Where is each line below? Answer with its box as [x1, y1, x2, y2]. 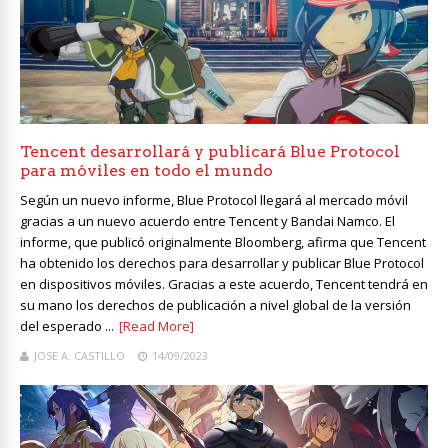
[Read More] [119, 317, 194, 336]
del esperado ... [20, 317, 114, 336]
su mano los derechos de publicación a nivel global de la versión [20, 296, 411, 315]
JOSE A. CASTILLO [34, 348, 125, 364]
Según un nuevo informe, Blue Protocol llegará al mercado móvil [20, 191, 408, 210]
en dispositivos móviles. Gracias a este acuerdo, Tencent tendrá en [20, 275, 428, 294]
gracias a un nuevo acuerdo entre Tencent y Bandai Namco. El [20, 212, 395, 231]
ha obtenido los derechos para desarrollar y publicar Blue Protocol [20, 254, 424, 273]
